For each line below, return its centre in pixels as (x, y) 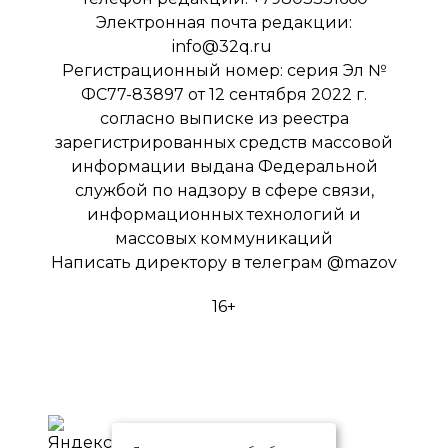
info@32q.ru (222, 46)
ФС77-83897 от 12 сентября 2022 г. (224, 94)
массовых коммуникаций (224, 238)
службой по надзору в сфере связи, (224, 190)
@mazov (362, 262)
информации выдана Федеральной (224, 166)
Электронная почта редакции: (224, 22)
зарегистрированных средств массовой (224, 142)
